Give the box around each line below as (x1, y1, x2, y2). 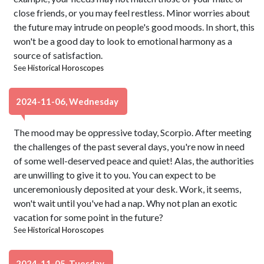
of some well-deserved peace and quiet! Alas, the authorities (14, 155, 255, 166)
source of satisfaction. (14, 49, 103, 61)
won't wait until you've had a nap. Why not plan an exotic (14, 197, 238, 209)
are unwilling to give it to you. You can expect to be (14, 169, 216, 180)
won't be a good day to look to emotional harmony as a (14, 35, 233, 47)
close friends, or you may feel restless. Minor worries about (14, 7, 250, 18)
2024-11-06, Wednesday (16, 96, 120, 107)
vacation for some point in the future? (14, 212, 164, 223)
